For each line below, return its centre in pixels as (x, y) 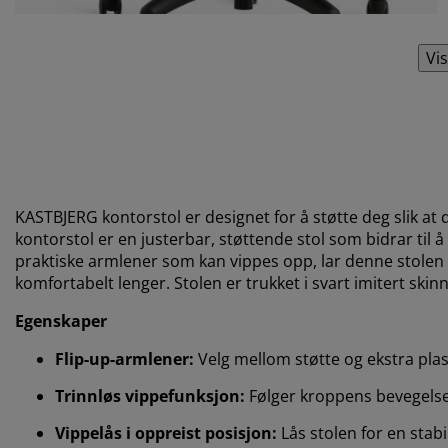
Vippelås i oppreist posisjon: (168, 432)
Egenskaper (61, 320)
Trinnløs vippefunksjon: (152, 395)
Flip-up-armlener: (126, 358)
